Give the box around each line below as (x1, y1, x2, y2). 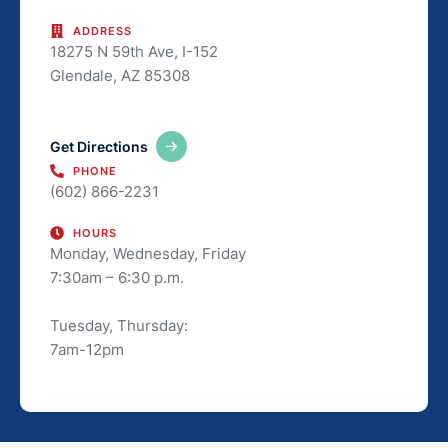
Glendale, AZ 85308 (50, 66, 190, 86)
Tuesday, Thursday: (50, 315, 188, 335)
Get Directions (50, 137, 148, 155)
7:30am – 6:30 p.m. (50, 267, 184, 287)
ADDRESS (72, 24, 132, 39)
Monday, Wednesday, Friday (50, 243, 246, 263)
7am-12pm (50, 339, 124, 359)
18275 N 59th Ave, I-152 (50, 42, 218, 62)
